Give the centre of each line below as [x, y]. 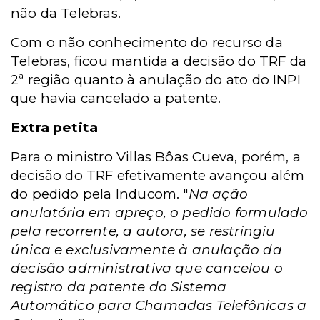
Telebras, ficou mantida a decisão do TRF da [159, 61]
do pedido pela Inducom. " [100, 194]
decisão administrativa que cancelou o [147, 269]
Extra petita [55, 128]
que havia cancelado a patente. [116, 99]
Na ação [218, 194]
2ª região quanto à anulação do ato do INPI [156, 80]
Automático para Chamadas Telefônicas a [159, 306]
